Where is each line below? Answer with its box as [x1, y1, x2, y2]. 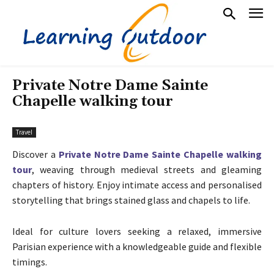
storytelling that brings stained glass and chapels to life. [12, 193, 250, 206]
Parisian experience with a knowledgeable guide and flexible [12, 240, 262, 253]
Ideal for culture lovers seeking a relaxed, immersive [12, 224, 262, 237]
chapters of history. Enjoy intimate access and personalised [12, 178, 262, 191]
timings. [12, 255, 47, 268]
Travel [16, 127, 32, 136]
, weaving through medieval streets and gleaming [32, 163, 262, 176]
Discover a [12, 147, 59, 160]
